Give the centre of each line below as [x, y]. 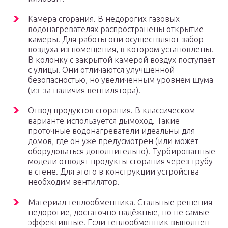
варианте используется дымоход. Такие [104, 121]
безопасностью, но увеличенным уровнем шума [121, 80]
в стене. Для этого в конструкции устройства [113, 172]
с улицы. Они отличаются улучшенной [101, 70]
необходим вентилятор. [74, 182]
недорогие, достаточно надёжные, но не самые [119, 212]
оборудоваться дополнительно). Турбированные [122, 151]
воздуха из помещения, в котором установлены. [121, 50]
